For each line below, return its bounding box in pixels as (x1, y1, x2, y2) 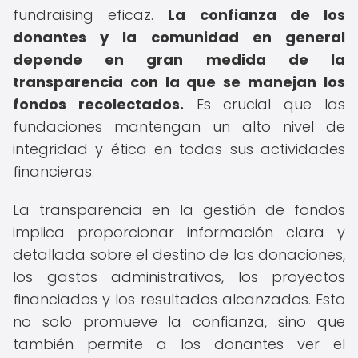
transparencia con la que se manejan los (13, 72, 345, 92)
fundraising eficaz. (13, 5, 169, 25)
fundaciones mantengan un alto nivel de (13, 117, 345, 137)
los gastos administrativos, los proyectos (13, 267, 345, 287)
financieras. (13, 161, 94, 181)
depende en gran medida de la (13, 50, 345, 70)
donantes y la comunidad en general (13, 27, 345, 47)
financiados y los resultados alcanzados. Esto (13, 289, 345, 309)
